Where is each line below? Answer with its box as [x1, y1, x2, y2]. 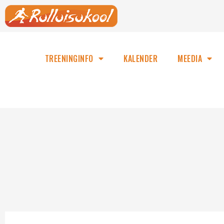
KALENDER [123, 52, 158, 64]
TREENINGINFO [44, 52, 93, 64]
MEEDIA [177, 52, 202, 64]
